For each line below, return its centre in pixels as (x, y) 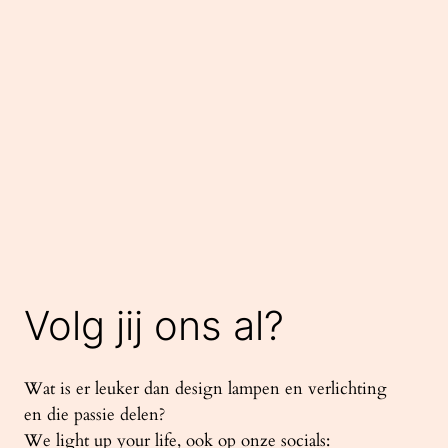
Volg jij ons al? (154, 325)
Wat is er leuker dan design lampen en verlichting (205, 388)
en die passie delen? (94, 414)
